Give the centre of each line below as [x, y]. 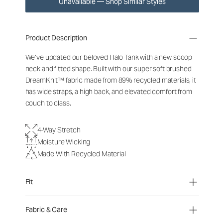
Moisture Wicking [64, 142]
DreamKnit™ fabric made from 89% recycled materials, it [111, 80]
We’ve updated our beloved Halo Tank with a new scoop [109, 57]
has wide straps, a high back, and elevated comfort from [109, 92]
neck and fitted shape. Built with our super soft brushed [108, 69]
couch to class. [48, 103]
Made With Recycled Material [81, 154]
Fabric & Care [46, 210]
